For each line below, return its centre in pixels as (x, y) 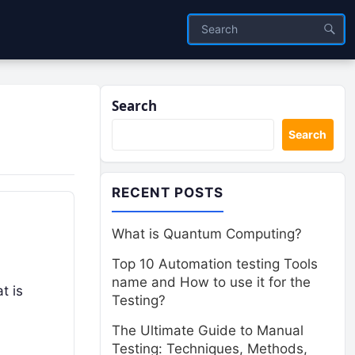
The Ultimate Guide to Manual (208, 330)
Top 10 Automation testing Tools (215, 264)
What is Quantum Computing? (207, 234)
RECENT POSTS (168, 193)
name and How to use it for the (211, 282)
